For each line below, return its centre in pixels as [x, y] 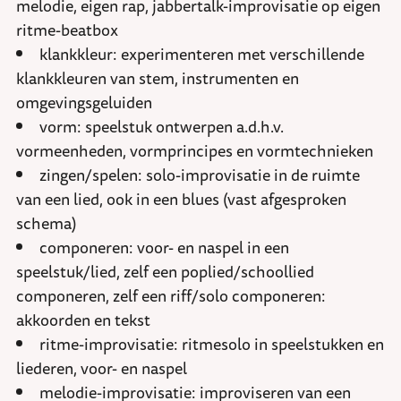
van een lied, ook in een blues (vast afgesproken [181, 199]
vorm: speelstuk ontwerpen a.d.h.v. [162, 127]
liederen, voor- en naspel [102, 368]
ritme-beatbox [67, 30]
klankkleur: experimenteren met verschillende [202, 54]
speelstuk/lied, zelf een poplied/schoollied [165, 272]
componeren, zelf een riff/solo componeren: [171, 296]
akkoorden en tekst [83, 320]
